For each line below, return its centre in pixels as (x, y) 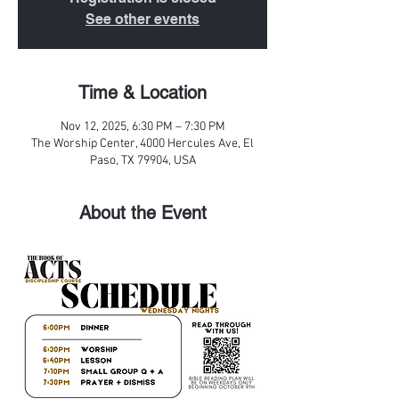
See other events (142, 19)
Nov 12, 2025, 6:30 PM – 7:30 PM (142, 127)
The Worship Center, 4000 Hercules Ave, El (142, 144)
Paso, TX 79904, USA (142, 161)
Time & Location (142, 93)
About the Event (142, 213)
